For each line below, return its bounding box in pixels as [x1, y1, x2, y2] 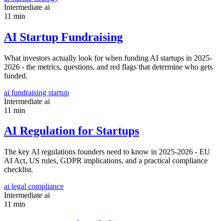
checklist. [4, 165, 33, 174]
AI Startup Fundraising [4, 30, 123, 43]
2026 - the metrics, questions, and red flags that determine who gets [4, 62, 213, 71]
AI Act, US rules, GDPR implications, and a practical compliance [4, 156, 208, 165]
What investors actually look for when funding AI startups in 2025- [4, 53, 212, 62]
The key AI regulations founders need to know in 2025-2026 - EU [4, 147, 210, 156]
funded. [4, 71, 28, 80]
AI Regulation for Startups [4, 124, 139, 138]
